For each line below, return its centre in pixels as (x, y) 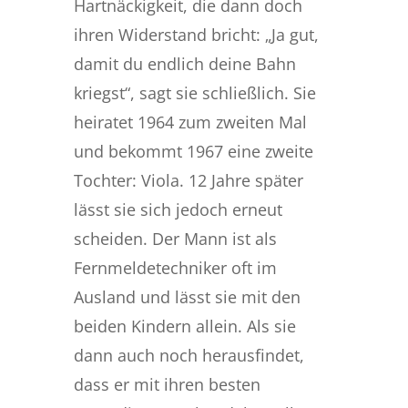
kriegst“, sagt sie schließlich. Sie (194, 92)
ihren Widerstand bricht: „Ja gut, (196, 34)
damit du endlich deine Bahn (184, 63)
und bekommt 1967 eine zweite (193, 151)
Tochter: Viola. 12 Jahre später (188, 180)
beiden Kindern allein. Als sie (184, 326)
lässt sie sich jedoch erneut (178, 209)
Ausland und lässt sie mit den (187, 296)
